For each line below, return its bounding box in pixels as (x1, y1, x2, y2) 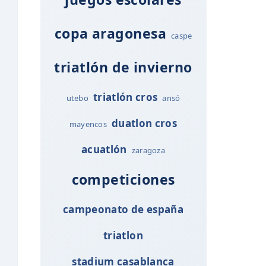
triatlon (103, 228, 143, 242)
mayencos (69, 118, 107, 129)
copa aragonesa (54, 23, 167, 43)
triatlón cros (93, 90, 158, 104)
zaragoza (131, 144, 165, 156)
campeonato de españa (63, 202, 183, 216)
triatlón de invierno (54, 57, 192, 77)
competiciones (71, 169, 175, 189)
